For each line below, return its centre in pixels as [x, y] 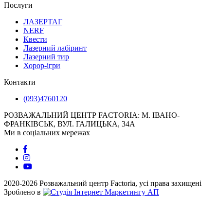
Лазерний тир [46, 57]
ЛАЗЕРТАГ [43, 22]
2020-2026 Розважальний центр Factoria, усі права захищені [103, 183]
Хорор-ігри [42, 66]
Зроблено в [23, 192]
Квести [35, 39]
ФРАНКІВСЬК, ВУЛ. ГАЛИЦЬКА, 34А [70, 124]
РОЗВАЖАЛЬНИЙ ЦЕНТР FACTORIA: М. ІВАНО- [92, 115]
